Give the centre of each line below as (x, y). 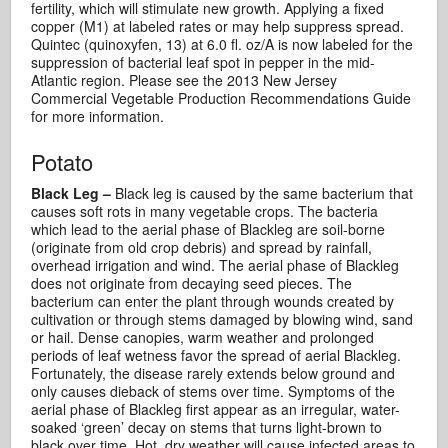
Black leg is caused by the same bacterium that (262, 193)
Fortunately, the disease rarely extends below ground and (213, 373)
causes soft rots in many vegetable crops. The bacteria (205, 211)
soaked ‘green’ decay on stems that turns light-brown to (207, 427)
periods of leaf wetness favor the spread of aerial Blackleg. (216, 355)
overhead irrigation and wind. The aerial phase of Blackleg (215, 265)
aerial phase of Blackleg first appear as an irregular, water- (216, 409)
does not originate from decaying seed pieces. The (192, 283)
